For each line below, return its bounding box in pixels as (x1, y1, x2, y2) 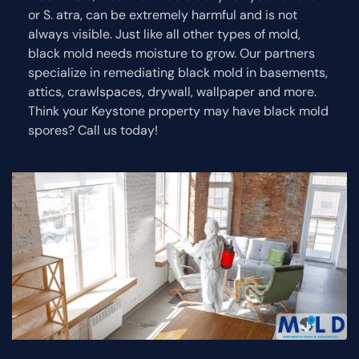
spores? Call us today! (28, 121, 158, 139)
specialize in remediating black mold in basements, (28, 63, 328, 81)
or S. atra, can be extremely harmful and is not (28, 6, 297, 23)
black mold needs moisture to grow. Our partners (28, 44, 315, 62)
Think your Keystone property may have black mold (28, 102, 329, 119)
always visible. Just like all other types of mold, (28, 25, 301, 42)
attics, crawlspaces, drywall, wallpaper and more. (28, 83, 317, 100)
